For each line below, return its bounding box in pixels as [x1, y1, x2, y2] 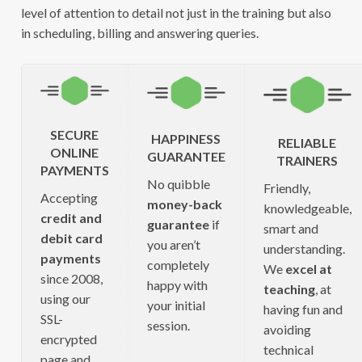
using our [40, 290, 90, 306]
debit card [40, 229, 103, 246]
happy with [146, 276, 208, 293]
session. [146, 317, 190, 333]
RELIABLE [278, 135, 337, 151]
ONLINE [50, 145, 99, 161]
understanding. [263, 240, 345, 256]
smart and [263, 220, 318, 236]
